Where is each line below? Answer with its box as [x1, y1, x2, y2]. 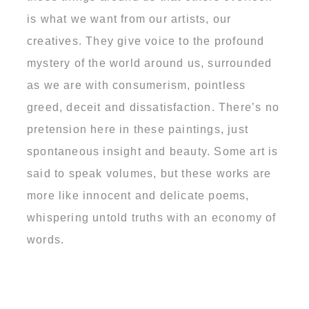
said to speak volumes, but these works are [27, 167, 272, 179]
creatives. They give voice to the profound [27, 34, 265, 47]
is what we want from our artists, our [27, 12, 232, 25]
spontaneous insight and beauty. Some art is [27, 145, 279, 157]
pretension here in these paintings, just [27, 123, 249, 135]
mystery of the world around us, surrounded [27, 57, 272, 69]
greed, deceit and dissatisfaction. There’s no [27, 101, 280, 113]
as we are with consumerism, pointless [27, 79, 246, 91]
